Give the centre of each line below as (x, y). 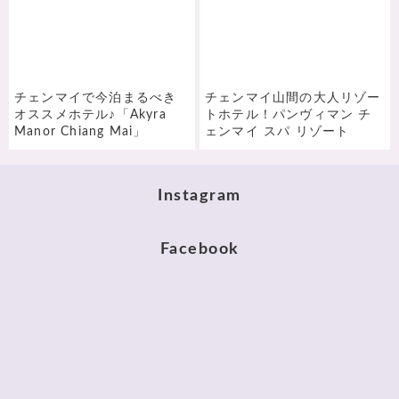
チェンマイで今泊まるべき (96, 98)
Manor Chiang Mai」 (81, 131)
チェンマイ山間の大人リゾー (293, 98)
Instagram (199, 195)
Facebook (199, 249)
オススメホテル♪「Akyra (90, 114)
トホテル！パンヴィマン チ (289, 114)
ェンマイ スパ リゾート (277, 131)
